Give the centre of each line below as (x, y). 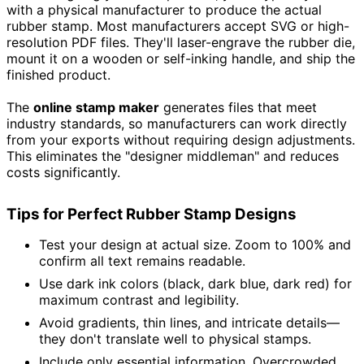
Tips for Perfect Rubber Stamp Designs (152, 214)
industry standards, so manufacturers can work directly (177, 124)
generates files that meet (238, 108)
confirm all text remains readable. (142, 261)
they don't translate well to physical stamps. (175, 339)
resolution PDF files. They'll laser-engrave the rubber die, (181, 43)
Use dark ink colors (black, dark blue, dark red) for (195, 284)
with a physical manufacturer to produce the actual (164, 10)
